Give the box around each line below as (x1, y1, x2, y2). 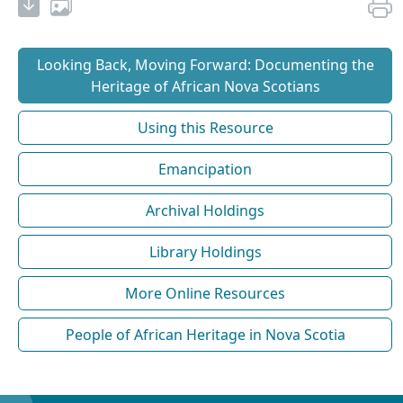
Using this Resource (137, 117, 273, 138)
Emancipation (158, 158, 252, 179)
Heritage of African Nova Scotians (90, 76, 320, 96)
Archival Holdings (146, 200, 264, 220)
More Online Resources (125, 282, 285, 303)
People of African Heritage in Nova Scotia (65, 324, 345, 345)
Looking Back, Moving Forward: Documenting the (36, 54, 374, 75)
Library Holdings (148, 241, 262, 262)
